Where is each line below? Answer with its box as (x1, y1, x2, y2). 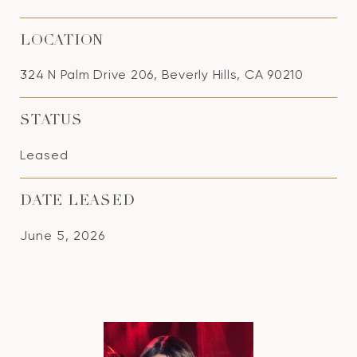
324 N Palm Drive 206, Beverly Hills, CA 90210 (20, 67, 304, 82)
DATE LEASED (20, 194, 135, 209)
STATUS (20, 114, 83, 128)
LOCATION (20, 34, 104, 49)
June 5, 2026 (20, 228, 105, 243)
